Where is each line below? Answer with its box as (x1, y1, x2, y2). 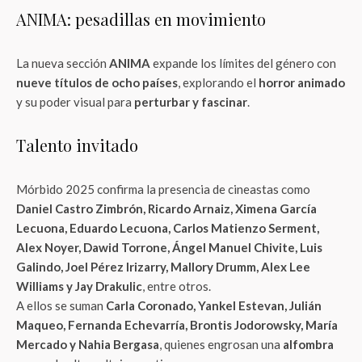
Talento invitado (16, 134, 138, 156)
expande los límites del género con (150, 56, 336, 70)
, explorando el (178, 75, 259, 90)
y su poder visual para (16, 95, 134, 109)
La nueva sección (16, 56, 109, 70)
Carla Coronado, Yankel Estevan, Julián (106, 298, 322, 313)
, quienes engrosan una (159, 337, 283, 351)
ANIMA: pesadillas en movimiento (16, 8, 266, 30)
